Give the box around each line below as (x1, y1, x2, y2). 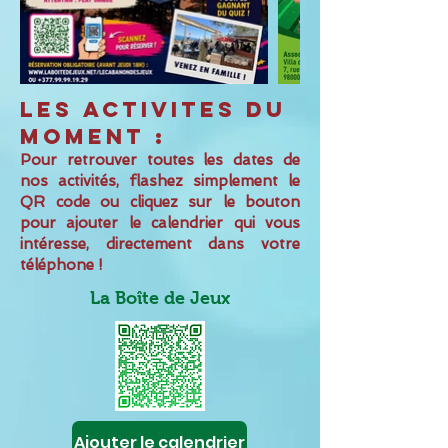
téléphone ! (20, 256, 102, 274)
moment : (20, 123, 166, 150)
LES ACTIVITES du (20, 96, 286, 123)
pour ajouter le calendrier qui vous (20, 214, 300, 232)
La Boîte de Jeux (90, 288, 230, 308)
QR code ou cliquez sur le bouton (20, 193, 300, 211)
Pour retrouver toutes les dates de (20, 151, 300, 169)
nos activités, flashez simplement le (20, 172, 300, 190)
